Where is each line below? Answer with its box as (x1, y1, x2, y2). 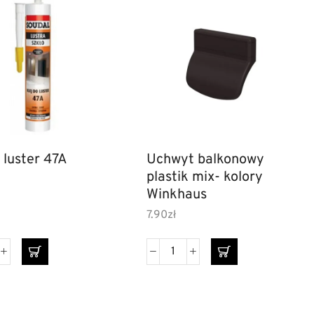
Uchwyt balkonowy (146, 151, 265, 170)
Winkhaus (146, 186, 207, 205)
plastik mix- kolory (146, 168, 264, 187)
